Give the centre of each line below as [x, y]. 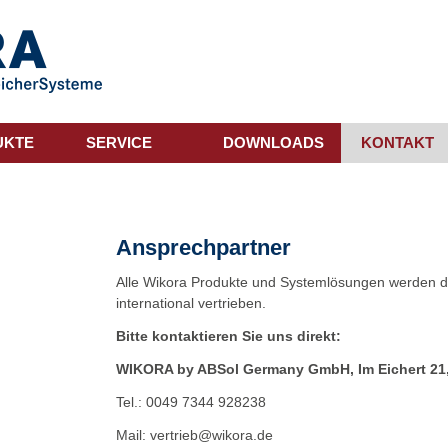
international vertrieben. [191, 303]
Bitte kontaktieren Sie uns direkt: [229, 336]
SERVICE [119, 142]
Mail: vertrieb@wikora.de [195, 435]
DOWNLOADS [274, 142]
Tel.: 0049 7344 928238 [191, 402]
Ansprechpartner [204, 248]
